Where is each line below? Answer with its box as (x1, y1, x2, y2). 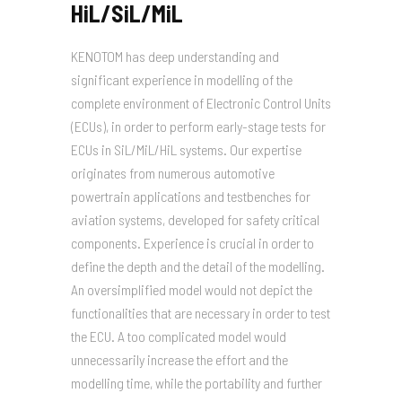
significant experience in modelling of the (71, 71, 293, 88)
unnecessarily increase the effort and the (71, 351, 288, 368)
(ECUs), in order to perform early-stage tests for (71, 118, 326, 135)
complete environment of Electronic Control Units (71, 94, 331, 111)
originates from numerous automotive (71, 164, 275, 181)
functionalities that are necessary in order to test (71, 304, 330, 321)
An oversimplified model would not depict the (71, 281, 312, 298)
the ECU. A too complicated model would (71, 328, 286, 345)
